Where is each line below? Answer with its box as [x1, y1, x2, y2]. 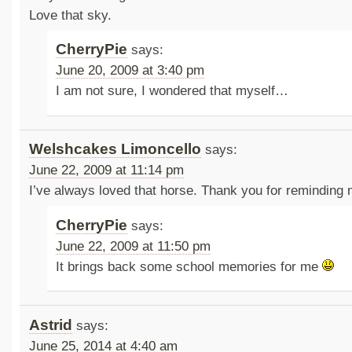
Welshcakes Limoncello [28, 141, 201, 158]
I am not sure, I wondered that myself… [56, 83, 289, 99]
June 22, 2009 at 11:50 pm [56, 238, 211, 254]
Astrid [28, 316, 72, 333]
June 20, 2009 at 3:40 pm [56, 63, 205, 79]
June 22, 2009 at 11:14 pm [28, 163, 184, 178]
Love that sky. [28, 7, 112, 23]
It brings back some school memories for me [56, 258, 323, 274]
